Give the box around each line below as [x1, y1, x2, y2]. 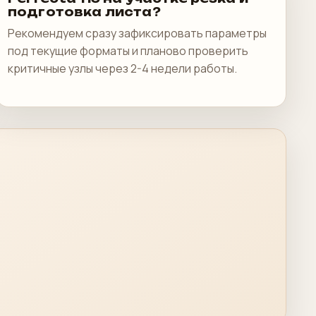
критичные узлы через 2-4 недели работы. [8, 61, 237, 76]
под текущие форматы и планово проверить [8, 43, 248, 59]
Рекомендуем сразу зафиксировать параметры [8, 25, 267, 41]
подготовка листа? [8, 5, 161, 19]
